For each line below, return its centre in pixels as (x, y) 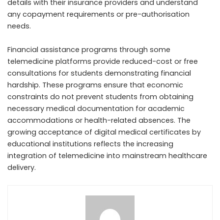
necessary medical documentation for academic (96, 109)
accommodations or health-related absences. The (99, 121)
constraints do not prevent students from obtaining (100, 97)
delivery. (22, 168)
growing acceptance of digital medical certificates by (104, 132)
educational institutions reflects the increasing (90, 144)
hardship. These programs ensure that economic (95, 85)
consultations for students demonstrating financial (99, 73)
